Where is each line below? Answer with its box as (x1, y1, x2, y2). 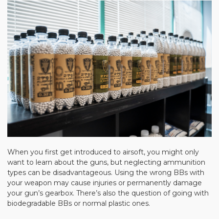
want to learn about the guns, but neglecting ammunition (7, 157, 205, 167)
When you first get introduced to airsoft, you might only (7, 147, 199, 156)
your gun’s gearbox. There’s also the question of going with (7, 188, 209, 197)
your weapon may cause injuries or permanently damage (7, 178, 202, 187)
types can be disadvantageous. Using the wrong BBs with (7, 168, 204, 177)
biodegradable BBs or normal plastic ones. (7, 198, 150, 208)
